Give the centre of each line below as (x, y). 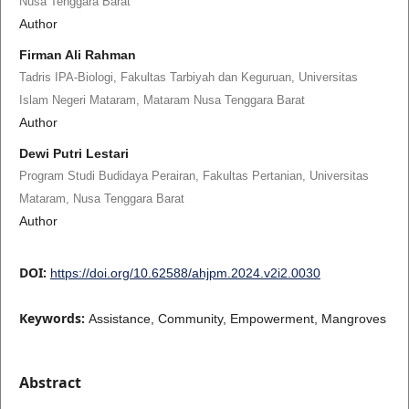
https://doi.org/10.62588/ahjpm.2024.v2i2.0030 (185, 273)
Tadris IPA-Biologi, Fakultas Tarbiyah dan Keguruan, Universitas (188, 77)
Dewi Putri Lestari (73, 153)
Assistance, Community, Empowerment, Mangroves (237, 318)
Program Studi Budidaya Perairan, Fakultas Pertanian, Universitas (194, 175)
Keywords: (53, 318)
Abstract (50, 382)
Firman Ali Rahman (77, 54)
